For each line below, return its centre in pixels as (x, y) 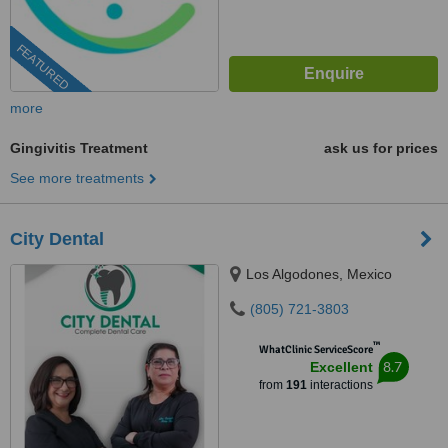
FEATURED (42, 67)
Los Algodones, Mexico (319, 274)
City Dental (57, 239)
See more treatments (77, 178)
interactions (339, 385)
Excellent (341, 367)
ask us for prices (381, 148)
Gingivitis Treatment (79, 148)
